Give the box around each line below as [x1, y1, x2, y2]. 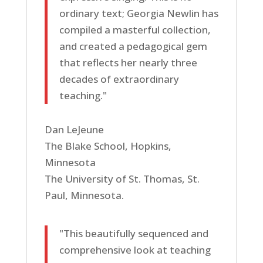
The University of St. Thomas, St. [44, 172, 200, 186]
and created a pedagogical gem [59, 39, 207, 53]
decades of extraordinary [59, 72, 179, 86]
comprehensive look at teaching [59, 243, 211, 257]
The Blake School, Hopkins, [44, 139, 171, 153]
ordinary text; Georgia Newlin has [59, 6, 218, 20]
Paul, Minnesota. [44, 188, 124, 202]
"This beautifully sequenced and [59, 227, 208, 240]
